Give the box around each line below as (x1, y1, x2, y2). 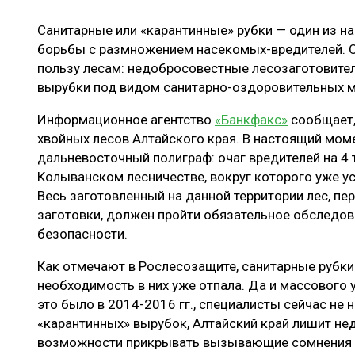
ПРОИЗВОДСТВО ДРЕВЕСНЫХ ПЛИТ (60, 60, 250, 72)
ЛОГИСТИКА (60, 32, 124, 44)
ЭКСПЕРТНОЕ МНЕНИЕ (74, 152, 184, 164)
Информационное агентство (37, 112, 215, 128)
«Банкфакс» (215, 112, 288, 128)
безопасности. (37, 226, 128, 242)
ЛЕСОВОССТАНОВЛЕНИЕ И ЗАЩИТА (60, 3, 246, 15)
